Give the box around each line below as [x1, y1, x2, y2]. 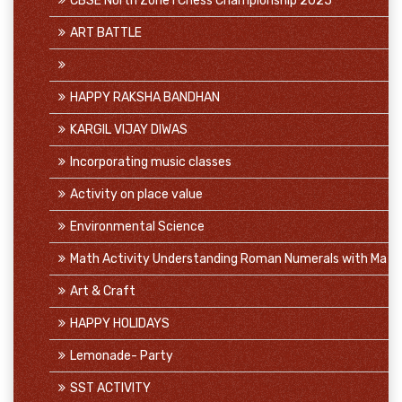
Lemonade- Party [70, 348, 173, 363]
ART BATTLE [70, 25, 142, 40]
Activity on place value [70, 187, 203, 202]
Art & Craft [70, 284, 135, 299]
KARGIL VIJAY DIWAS [70, 122, 188, 137]
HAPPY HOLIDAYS [70, 316, 170, 331]
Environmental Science [70, 219, 205, 234]
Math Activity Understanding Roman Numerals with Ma [70, 251, 387, 267]
